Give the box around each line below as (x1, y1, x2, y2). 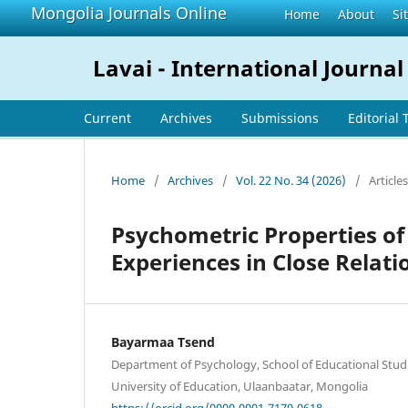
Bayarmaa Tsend (111, 332, 215, 351)
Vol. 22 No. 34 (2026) (236, 171, 346, 189)
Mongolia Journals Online (31, 2, 227, 24)
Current (84, 108, 131, 127)
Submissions (241, 108, 319, 127)
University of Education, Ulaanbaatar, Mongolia (111, 377, 368, 394)
